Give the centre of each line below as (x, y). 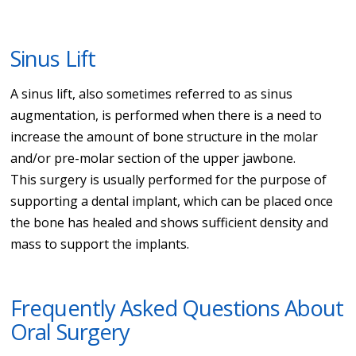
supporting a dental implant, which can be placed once (172, 201)
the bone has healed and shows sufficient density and (170, 222)
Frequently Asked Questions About (177, 308)
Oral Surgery (70, 331)
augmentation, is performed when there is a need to (166, 115)
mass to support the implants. (100, 244)
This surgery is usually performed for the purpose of (169, 179)
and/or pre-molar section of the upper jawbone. (153, 158)
